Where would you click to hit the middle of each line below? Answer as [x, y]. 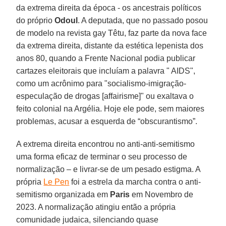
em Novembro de [162, 194]
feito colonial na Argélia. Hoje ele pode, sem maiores [110, 108]
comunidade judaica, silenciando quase [88, 219]
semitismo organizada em [63, 194]
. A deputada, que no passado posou [143, 20]
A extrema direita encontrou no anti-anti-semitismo [106, 144]
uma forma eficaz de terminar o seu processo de [102, 156]
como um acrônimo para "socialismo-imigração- [101, 83]
